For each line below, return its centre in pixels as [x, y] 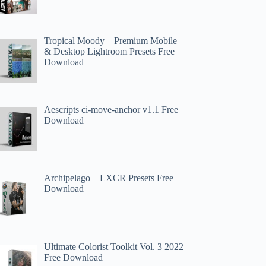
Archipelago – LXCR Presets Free [109, 178]
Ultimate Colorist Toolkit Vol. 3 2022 [114, 247]
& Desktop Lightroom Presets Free [110, 51]
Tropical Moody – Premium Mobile [111, 40]
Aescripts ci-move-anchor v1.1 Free [111, 109]
